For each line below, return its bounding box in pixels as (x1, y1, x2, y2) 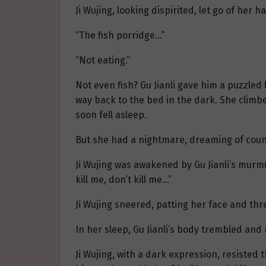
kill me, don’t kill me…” (75, 174, 172, 186)
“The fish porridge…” (75, 30, 164, 42)
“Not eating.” (75, 55, 130, 66)
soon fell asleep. (75, 109, 147, 121)
